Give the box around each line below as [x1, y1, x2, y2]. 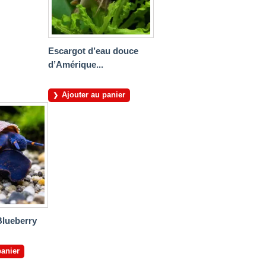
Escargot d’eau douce [48, 46, 138, 56]
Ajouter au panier [62, 90, 125, 100]
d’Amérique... [48, 59, 103, 70]
